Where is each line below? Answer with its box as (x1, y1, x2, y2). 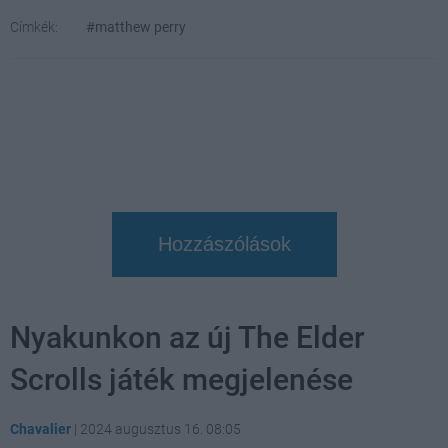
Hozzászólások (157, 233, 291, 255)
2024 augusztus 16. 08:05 (80, 421, 241, 437)
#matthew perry (86, 19, 186, 35)
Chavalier (10, 421, 71, 437)
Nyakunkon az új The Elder (10, 320, 365, 355)
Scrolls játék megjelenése (10, 362, 353, 397)
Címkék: (10, 19, 58, 35)
